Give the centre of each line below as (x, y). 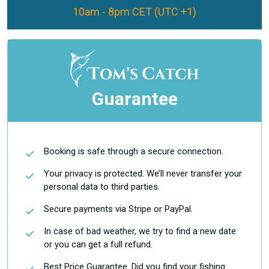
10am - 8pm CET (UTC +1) (134, 12)
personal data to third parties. (102, 187)
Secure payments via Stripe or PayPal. (118, 209)
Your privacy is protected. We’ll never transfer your (143, 174)
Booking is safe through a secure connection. (134, 151)
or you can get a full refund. (98, 244)
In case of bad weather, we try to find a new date (140, 231)
